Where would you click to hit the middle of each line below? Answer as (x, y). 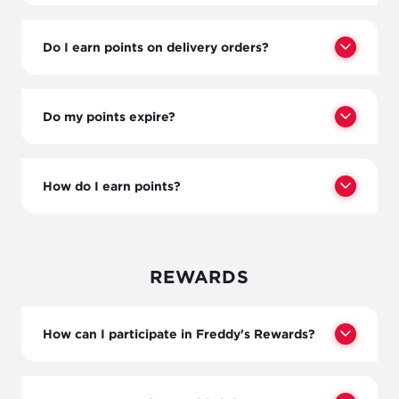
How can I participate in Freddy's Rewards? (179, 333)
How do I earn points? (112, 185)
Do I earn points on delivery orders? (156, 46)
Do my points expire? (109, 116)
